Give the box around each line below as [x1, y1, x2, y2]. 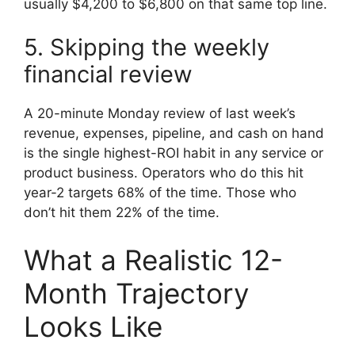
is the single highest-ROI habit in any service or [24, 145, 323, 162]
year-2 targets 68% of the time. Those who [24, 185, 296, 201]
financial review [24, 60, 193, 89]
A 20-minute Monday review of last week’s [24, 105, 296, 122]
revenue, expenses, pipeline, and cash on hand [24, 125, 324, 142]
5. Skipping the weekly [24, 33, 269, 62]
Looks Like [24, 309, 162, 343]
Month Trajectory [24, 276, 249, 310]
